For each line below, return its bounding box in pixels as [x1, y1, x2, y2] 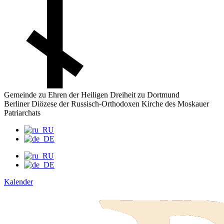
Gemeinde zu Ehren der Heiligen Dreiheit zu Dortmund [4, 90, 179, 99]
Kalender [4, 177, 33, 186]
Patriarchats [4, 108, 40, 117]
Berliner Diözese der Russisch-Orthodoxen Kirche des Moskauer [4, 99, 209, 108]
